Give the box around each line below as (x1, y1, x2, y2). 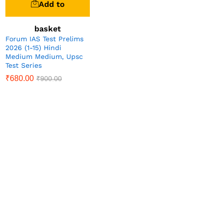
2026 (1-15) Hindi (5, 43, 61, 52)
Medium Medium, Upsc (5, 52, 83, 60)
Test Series (5, 61, 42, 69)
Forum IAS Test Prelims (5, 34, 83, 43)
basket (34, 24, 61, 33)
